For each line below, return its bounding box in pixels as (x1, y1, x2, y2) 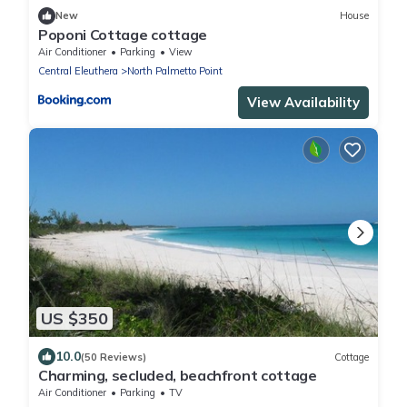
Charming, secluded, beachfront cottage (38, 366, 317, 385)
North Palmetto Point (127, 64, 223, 77)
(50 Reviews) (81, 350, 146, 363)
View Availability (247, 93, 360, 111)
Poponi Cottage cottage (38, 25, 207, 44)
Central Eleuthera (38, 64, 118, 77)
